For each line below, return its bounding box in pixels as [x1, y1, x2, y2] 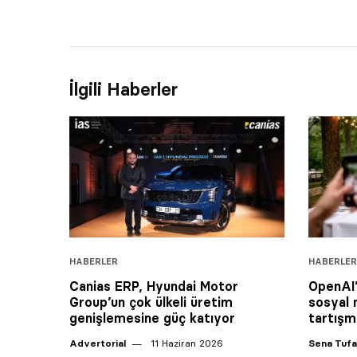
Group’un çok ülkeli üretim [69, 293, 233, 310]
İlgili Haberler [69, 79, 178, 101]
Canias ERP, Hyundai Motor [69, 277, 238, 294]
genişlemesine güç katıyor [69, 309, 235, 326]
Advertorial [69, 336, 126, 349]
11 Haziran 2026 [147, 336, 223, 349]
